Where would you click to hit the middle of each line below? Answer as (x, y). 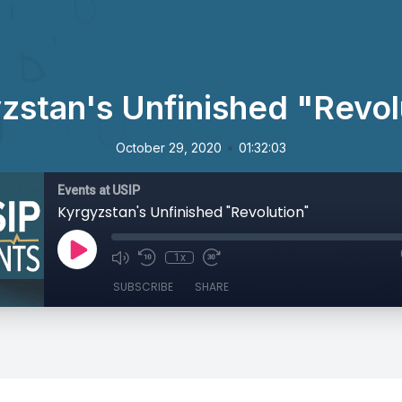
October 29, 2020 (169, 148)
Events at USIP (99, 190)
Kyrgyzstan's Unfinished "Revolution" (183, 212)
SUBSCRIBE (143, 287)
